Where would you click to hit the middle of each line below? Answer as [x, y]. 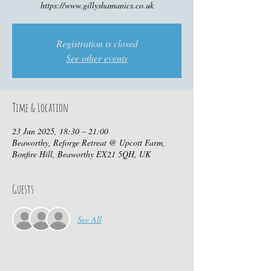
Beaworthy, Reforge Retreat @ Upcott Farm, [89, 142]
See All [90, 219]
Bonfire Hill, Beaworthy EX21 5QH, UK [81, 154]
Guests [23, 189]
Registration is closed [97, 43]
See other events [97, 58]
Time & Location [40, 107]
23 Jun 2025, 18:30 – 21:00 [60, 131]
